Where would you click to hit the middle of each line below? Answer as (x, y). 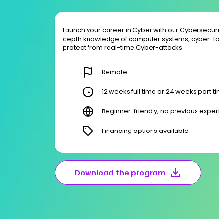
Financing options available (145, 131)
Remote (114, 72)
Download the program (120, 173)
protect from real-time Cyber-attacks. (123, 48)
